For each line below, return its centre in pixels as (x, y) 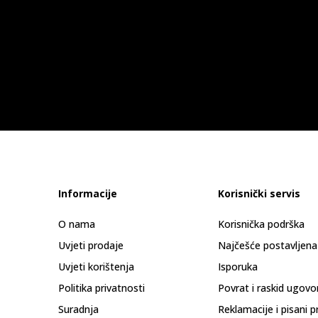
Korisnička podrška (261, 224)
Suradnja (78, 309)
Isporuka (238, 267)
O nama (77, 224)
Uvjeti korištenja (96, 267)
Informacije (88, 193)
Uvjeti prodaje (91, 245)
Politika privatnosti (102, 288)
